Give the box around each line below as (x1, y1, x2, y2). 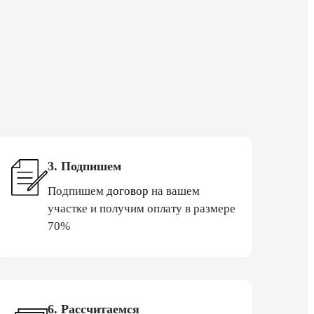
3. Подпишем (48, 158, 121, 173)
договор (107, 184, 149, 198)
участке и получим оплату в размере (48, 201, 235, 215)
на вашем (149, 184, 200, 198)
